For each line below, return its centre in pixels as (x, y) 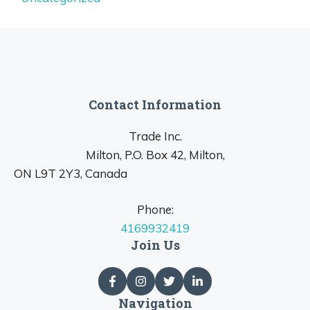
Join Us (155, 245)
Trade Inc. (155, 136)
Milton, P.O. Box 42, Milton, (155, 154)
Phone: (155, 210)
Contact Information (155, 104)
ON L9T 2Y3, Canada (71, 173)
